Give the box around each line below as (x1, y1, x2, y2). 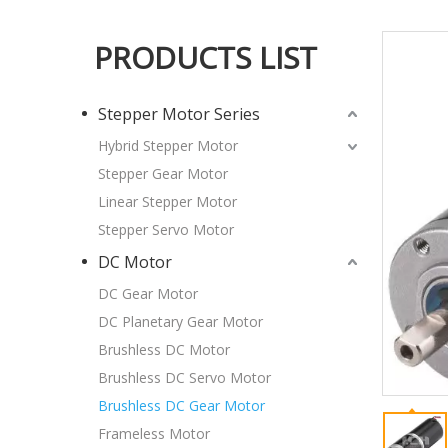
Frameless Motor (98, 424, 210, 444)
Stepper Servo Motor (98, 220, 234, 240)
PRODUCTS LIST (94, 37, 317, 78)
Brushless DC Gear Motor (98, 396, 265, 416)
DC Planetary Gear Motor (98, 312, 263, 332)
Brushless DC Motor (98, 340, 230, 360)
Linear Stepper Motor (98, 192, 237, 212)
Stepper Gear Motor (98, 164, 228, 184)
